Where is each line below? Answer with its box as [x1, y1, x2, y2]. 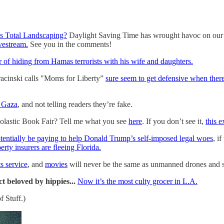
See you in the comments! [28, 39, 111, 48]
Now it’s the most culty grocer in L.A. [77, 176, 197, 185]
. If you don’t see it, [142, 116, 205, 125]
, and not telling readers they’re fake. [17, 99, 132, 108]
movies [45, 159, 67, 168]
